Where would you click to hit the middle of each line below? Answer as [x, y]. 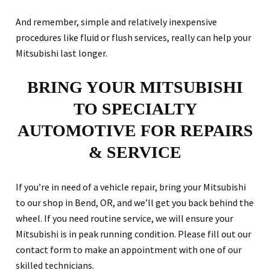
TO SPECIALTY [135, 109]
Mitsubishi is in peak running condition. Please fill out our [133, 234]
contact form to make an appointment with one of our [129, 250]
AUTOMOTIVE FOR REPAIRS [135, 131]
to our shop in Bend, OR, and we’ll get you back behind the [135, 203]
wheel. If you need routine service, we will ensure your [124, 218]
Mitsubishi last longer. [61, 53]
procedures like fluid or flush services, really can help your [133, 38]
